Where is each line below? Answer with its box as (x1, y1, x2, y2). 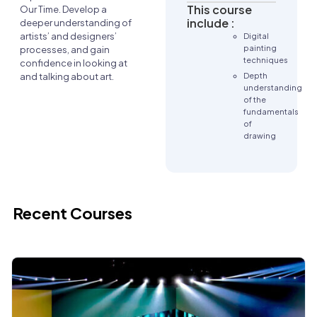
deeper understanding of (20, 17, 132, 29)
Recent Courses (13, 203, 132, 224)
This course (187, 2, 252, 18)
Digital (243, 31, 269, 41)
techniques (243, 55, 288, 65)
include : (187, 16, 235, 31)
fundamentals (243, 106, 299, 116)
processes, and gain (20, 44, 110, 56)
